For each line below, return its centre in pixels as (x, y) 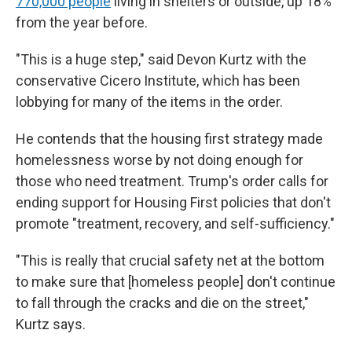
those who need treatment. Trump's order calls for (172, 181)
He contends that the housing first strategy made (169, 138)
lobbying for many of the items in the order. (149, 101)
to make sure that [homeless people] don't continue (176, 281)
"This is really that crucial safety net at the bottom (170, 260)
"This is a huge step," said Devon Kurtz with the (161, 59)
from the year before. (82, 22)
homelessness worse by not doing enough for (159, 159)
